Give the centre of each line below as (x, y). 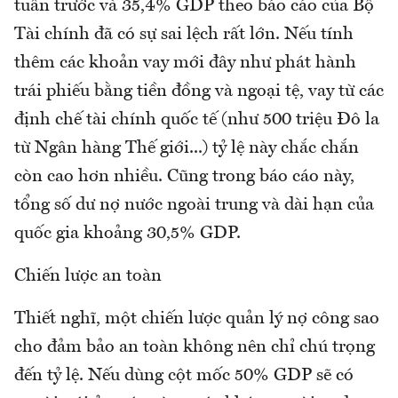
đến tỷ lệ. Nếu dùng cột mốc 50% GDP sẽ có (184, 375)
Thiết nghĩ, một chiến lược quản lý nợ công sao (197, 318)
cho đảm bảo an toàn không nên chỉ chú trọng (195, 347)
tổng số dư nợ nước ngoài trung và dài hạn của (194, 205)
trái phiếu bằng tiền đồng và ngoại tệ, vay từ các (199, 91)
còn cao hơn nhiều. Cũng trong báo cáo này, (184, 176)
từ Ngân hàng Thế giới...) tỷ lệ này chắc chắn (187, 148)
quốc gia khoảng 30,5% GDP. (127, 233)
